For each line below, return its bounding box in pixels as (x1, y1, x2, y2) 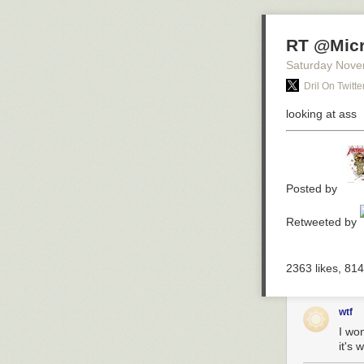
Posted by (286, 182, 340, 195)
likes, (312, 262, 344, 275)
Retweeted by (286, 215, 360, 228)
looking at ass (286, 107, 357, 120)
